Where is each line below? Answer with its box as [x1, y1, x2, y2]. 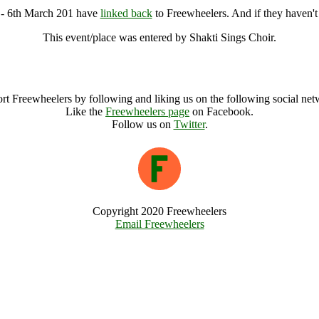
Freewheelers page [105, 105, 189, 117]
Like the [66, 105, 105, 117]
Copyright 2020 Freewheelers [93, 205, 226, 217]
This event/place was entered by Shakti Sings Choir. [43, 31, 276, 43]
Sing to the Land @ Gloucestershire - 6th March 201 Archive [22, 56, 297, 68]
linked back [100, 7, 152, 19]
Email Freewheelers [115, 218, 204, 230]
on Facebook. [189, 105, 253, 117]
